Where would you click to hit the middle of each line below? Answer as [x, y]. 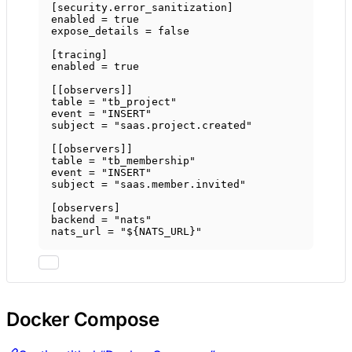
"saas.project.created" [183, 126]
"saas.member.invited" [180, 185]
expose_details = [104, 31]
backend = [82, 220]
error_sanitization [170, 8]
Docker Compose [83, 320]
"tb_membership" [148, 161]
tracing [79, 55]
